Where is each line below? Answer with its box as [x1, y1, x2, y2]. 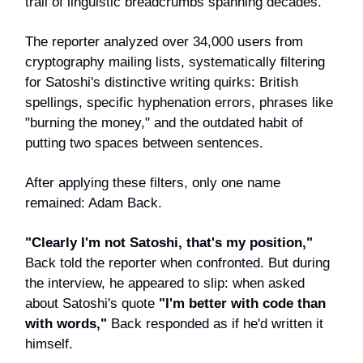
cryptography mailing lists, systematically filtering [25, 53, 325, 70]
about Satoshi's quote [25, 295, 159, 311]
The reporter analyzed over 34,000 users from [25, 33, 303, 49]
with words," [25, 315, 107, 331]
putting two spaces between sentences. [25, 135, 263, 151]
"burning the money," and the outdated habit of [25, 114, 303, 130]
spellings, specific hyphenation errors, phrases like [25, 94, 333, 110]
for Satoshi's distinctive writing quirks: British [25, 74, 298, 90]
